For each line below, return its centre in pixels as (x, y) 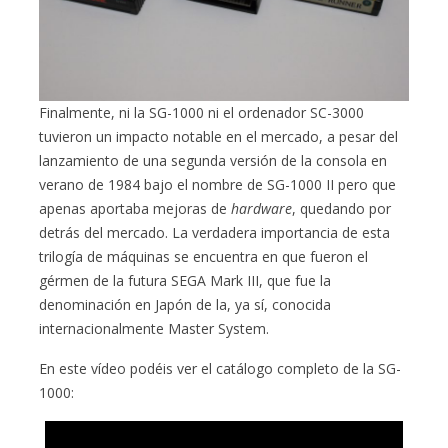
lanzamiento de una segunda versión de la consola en (213, 160)
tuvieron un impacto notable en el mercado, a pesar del (219, 136)
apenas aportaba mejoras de (135, 208)
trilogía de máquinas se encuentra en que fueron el (204, 256)
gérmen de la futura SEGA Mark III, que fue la (185, 280)
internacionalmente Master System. (154, 328)
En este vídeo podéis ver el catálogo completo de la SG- (220, 368)
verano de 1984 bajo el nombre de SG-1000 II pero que (218, 184)
